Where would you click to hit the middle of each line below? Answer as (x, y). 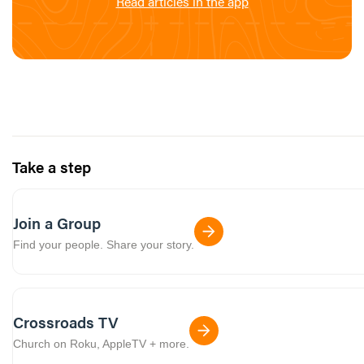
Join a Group (57, 223)
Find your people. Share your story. (104, 244)
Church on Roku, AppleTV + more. (101, 343)
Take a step (52, 167)
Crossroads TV (66, 322)
